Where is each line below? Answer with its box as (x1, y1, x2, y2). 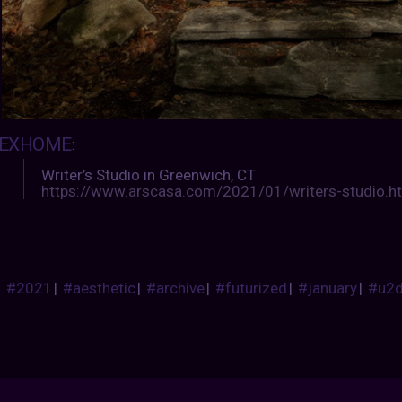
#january (298, 278, 358, 297)
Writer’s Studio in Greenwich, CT (41, 165, 257, 184)
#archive (146, 278, 205, 297)
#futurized (215, 278, 288, 297)
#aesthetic (63, 278, 136, 297)
